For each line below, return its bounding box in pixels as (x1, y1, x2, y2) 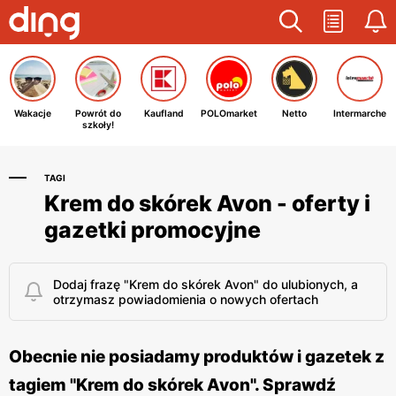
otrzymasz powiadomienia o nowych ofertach (53, 292, 318, 307)
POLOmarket (201, 108, 257, 119)
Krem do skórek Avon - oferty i (44, 190, 370, 217)
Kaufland (143, 108, 184, 119)
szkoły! (82, 119, 114, 131)
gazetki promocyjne (44, 217, 261, 243)
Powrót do (75, 108, 121, 119)
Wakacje (14, 108, 51, 119)
